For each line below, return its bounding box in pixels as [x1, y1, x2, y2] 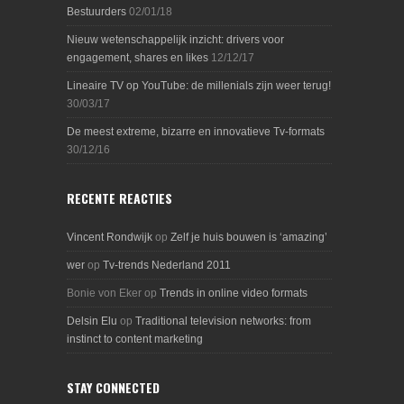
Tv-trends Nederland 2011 [103, 259, 231, 271]
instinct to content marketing [67, 333, 203, 345]
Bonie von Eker [67, 287, 142, 299]
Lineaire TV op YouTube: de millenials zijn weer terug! [67, 79, 331, 92]
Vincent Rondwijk [67, 231, 152, 243]
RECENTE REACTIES [67, 188, 172, 207]
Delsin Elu [67, 315, 117, 327]
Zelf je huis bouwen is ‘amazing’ [170, 231, 327, 243]
